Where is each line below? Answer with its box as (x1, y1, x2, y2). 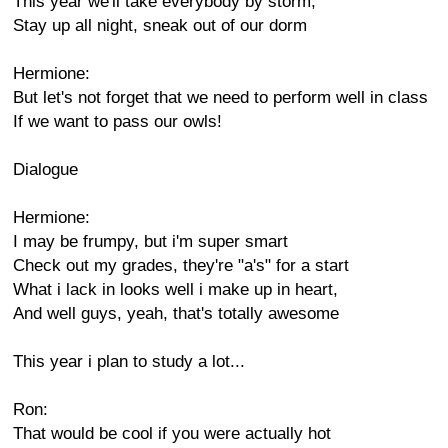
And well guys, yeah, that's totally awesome (13, 304, 339, 323)
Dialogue (13, 160, 78, 179)
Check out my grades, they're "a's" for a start (13, 256, 349, 275)
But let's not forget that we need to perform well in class (13, 88, 428, 107)
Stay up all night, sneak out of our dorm (13, 16, 307, 35)
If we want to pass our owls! (13, 112, 222, 131)
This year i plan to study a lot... (13, 352, 245, 371)
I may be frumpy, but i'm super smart (13, 232, 288, 251)
